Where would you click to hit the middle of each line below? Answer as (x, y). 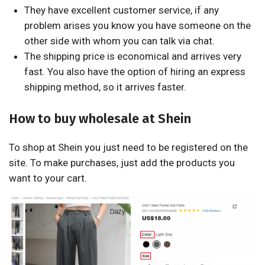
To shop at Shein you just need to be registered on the (128, 147)
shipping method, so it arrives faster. (105, 87)
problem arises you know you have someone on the (137, 25)
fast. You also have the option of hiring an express (135, 72)
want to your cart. (48, 178)
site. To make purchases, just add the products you (122, 162)
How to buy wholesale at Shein (100, 118)
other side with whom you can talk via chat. (119, 41)
